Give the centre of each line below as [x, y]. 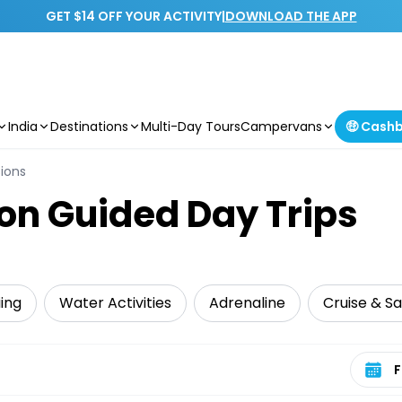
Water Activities [115, 303]
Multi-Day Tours [191, 127]
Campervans [281, 127]
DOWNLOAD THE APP [291, 16]
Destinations [89, 127]
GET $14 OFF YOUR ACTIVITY [133, 16]
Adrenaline [247, 303]
